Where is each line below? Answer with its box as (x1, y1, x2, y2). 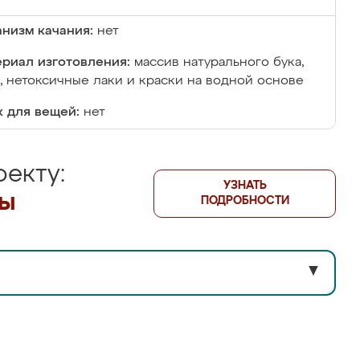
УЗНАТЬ (223, 180, 267, 191)
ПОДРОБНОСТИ (200, 195, 289, 207)
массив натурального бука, (134, 56, 304, 69)
